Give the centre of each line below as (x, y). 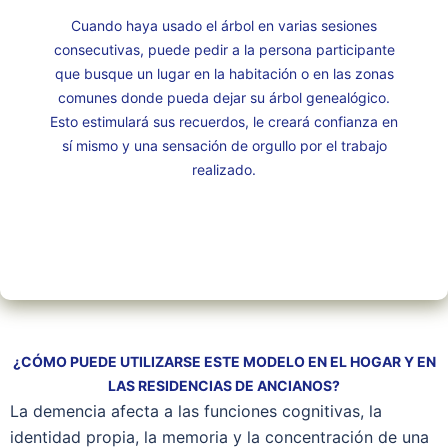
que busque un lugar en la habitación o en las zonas (224, 73)
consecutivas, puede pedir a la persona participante (224, 49)
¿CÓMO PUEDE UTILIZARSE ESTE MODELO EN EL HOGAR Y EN (224, 361)
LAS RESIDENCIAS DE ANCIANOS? (224, 385)
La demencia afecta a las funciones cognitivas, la (196, 411)
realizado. (224, 169)
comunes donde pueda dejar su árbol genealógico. (224, 97)
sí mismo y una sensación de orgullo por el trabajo (224, 145)
